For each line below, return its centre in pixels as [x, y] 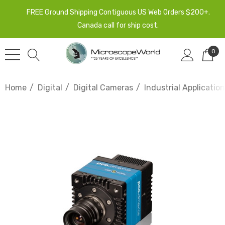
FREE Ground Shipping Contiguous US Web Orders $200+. [118, 12]
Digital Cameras [103, 88]
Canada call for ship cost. [118, 25]
